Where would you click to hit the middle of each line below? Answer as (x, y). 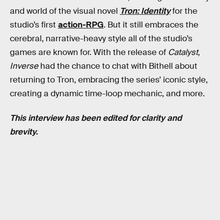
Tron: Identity (145, 11)
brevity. (24, 132)
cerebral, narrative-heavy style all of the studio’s (101, 39)
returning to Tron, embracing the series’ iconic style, (109, 80)
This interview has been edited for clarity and (96, 118)
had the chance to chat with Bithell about (118, 66)
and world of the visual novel (65, 11)
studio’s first (34, 25)
